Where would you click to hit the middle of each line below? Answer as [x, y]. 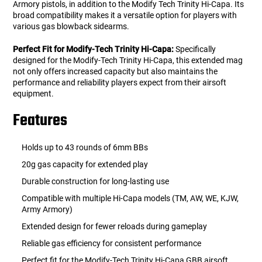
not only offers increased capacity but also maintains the [116, 72]
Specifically [195, 49]
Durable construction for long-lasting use [96, 182]
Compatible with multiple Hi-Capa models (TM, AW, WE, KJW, [130, 199]
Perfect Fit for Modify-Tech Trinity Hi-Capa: [94, 49]
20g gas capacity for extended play [85, 165]
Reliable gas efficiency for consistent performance [112, 244]
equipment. [34, 94]
